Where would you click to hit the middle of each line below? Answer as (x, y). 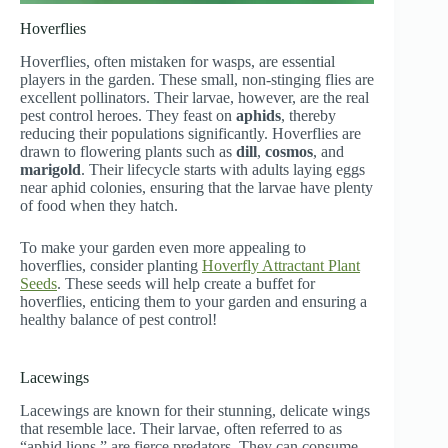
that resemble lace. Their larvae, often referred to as (181, 428)
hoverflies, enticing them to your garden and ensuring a (193, 302)
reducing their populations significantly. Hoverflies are (190, 134)
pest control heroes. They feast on (128, 116)
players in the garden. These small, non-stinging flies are (197, 80)
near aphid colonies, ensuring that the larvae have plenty (196, 188)
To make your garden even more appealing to (163, 248)
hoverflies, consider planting (111, 266)
